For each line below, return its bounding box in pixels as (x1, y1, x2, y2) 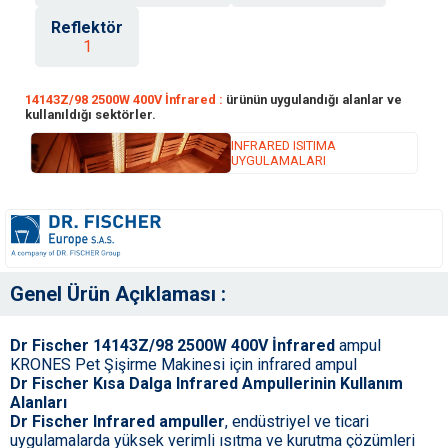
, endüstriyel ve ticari (225, 412, 369, 432)
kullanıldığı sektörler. (25, 106, 156, 122)
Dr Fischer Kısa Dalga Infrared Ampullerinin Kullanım (10, 374, 403, 394)
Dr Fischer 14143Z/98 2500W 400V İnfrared (10, 336, 335, 356)
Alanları (10, 393, 67, 413)
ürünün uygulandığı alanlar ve (226, 91, 402, 107)
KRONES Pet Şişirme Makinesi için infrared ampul (10, 355, 357, 375)
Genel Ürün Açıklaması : (10, 282, 226, 307)
